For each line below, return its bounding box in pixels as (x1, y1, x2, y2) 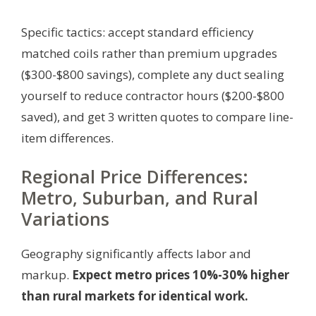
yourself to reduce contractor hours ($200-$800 (21, 87, 284, 104)
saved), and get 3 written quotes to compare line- (21, 109, 293, 126)
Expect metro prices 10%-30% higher (72, 267, 289, 284)
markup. (21, 267, 72, 284)
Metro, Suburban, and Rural (21, 186, 258, 210)
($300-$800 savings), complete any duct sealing (21, 66, 284, 83)
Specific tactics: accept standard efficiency (21, 24, 254, 41)
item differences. (21, 130, 114, 147)
